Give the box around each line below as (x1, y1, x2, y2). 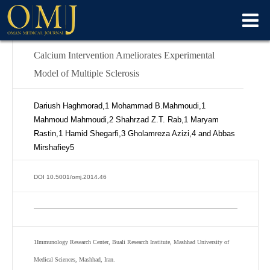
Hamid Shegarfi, (63, 129, 121, 138)
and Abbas (196, 129, 235, 138)
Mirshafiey (34, 143, 70, 152)
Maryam (188, 115, 219, 124)
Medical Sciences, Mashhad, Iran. (34, 256, 115, 263)
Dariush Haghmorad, (34, 101, 105, 110)
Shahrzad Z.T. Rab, (113, 115, 184, 124)
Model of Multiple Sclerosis (34, 68, 139, 78)
